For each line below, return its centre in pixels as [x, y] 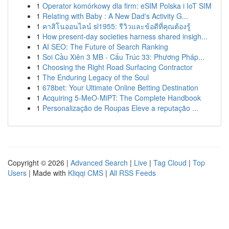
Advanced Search [99, 163]
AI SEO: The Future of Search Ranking [105, 47]
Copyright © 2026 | [39, 163]
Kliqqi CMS [86, 173]
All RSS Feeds [133, 173]
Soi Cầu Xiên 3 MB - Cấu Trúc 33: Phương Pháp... [123, 57]
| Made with [47, 173]
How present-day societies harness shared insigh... [125, 36]
